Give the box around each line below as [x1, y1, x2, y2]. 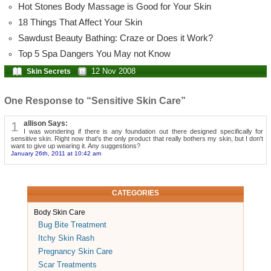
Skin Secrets [26, 67, 71, 76]
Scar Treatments [38, 260, 97, 269]
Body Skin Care [33, 207, 85, 217]
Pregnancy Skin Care [38, 246, 113, 256]
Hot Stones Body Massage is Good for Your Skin [18, 1, 212, 11]
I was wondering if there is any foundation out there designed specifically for [24, 127, 264, 135]
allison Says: [24, 119, 68, 128]
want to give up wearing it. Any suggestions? [10, 142, 140, 149]
